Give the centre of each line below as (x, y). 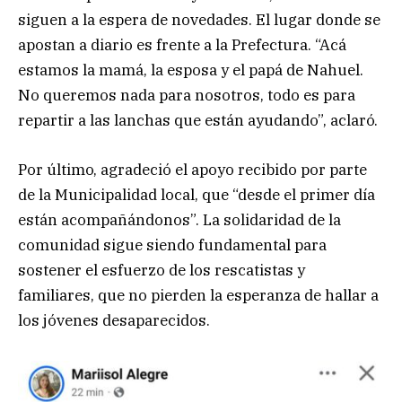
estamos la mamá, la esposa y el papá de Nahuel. (191, 70)
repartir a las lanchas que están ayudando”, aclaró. (198, 121)
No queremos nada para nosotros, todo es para (187, 96)
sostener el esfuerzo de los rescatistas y (162, 270)
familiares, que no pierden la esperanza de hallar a (198, 295)
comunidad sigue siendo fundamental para (172, 245)
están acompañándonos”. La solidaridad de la (179, 219)
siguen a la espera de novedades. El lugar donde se (199, 20)
